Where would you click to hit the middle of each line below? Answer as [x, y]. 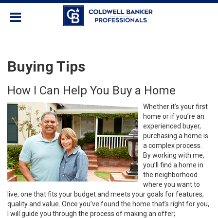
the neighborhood [170, 175]
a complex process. [173, 145]
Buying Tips [46, 66]
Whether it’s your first [175, 107]
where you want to [172, 184]
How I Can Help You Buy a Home [91, 91]
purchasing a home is [176, 136]
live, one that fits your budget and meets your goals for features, [106, 194]
